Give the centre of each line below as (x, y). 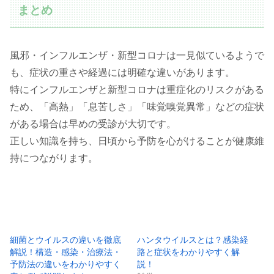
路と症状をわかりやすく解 (188, 252)
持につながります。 (54, 158)
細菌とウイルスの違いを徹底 (65, 239)
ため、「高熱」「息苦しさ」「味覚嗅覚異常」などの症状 (137, 106)
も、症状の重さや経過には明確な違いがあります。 (122, 72)
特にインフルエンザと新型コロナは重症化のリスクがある (137, 89)
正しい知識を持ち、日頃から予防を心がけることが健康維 (137, 141)
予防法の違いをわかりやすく (65, 264)
